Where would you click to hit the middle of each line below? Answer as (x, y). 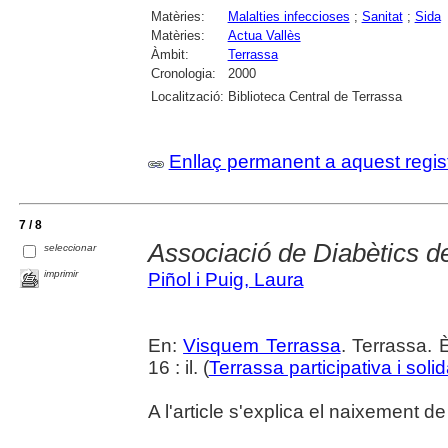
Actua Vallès (264, 35)
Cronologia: (183, 73)
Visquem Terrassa (262, 345)
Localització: (187, 96)
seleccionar (70, 248)
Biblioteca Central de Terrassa (314, 96)
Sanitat (382, 16)
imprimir (61, 273)
